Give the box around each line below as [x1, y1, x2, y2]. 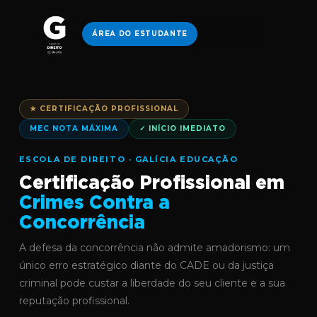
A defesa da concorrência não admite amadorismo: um [18, 241, 290, 254]
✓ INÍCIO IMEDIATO [139, 124, 226, 133]
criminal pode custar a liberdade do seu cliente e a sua [18, 277, 285, 289]
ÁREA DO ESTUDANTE [92, 30, 188, 38]
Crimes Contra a [18, 195, 170, 212]
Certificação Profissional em [18, 175, 284, 192]
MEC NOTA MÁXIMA [29, 124, 118, 133]
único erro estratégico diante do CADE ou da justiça [18, 259, 274, 272]
